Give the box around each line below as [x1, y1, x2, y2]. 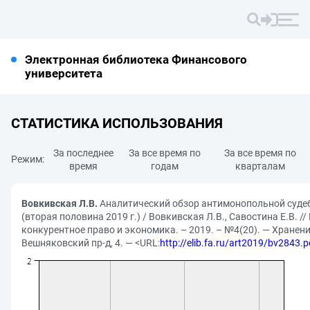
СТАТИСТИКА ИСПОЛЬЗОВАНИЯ [11, 115, 223, 131]
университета [25, 66, 102, 80]
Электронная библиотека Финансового [25, 53, 247, 66]
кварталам [235, 161, 285, 172]
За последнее [53, 147, 113, 158]
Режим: [11, 154, 44, 165]
